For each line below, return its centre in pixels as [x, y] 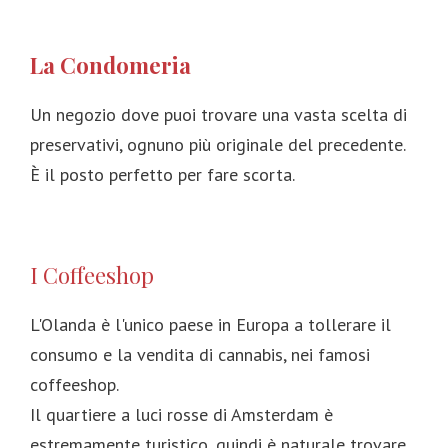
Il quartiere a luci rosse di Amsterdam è [181, 414]
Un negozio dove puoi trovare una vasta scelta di [218, 114]
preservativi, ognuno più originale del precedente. [217, 144]
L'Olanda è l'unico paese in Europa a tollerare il [210, 324]
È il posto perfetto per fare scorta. [162, 174]
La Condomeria [110, 64]
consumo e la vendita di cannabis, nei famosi [200, 354]
